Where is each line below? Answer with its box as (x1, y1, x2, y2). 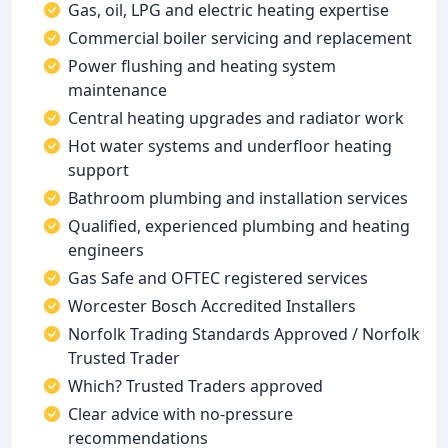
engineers (68, 239, 144, 261)
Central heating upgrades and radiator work (68, 107, 404, 129)
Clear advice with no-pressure (68, 403, 293, 425)
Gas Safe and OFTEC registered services (68, 267, 368, 289)
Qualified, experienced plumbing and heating (68, 215, 410, 237)
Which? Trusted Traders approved (68, 375, 323, 397)
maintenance (68, 79, 167, 101)
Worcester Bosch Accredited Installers (68, 295, 356, 317)
